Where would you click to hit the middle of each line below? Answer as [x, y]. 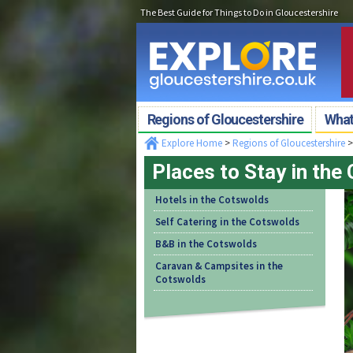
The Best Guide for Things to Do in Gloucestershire [239, 12]
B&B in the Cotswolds [206, 244]
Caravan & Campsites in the [219, 266]
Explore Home [190, 143]
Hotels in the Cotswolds [212, 200]
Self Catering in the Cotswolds [227, 222]
